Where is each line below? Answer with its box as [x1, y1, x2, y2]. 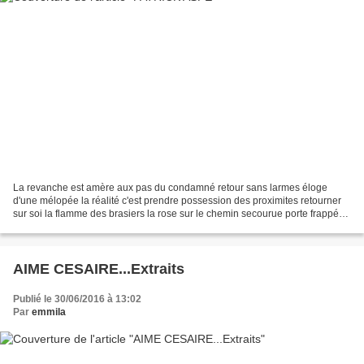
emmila [32, 305, 66, 318]
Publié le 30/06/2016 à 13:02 [13, 292, 141, 305]
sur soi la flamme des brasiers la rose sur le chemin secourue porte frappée [13, 207, 344, 219]
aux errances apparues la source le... [13, 220, 176, 232]
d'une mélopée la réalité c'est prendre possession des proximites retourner [13, 194, 341, 206]
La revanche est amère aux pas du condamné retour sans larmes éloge [13, 181, 327, 193]
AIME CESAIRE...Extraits [13, 260, 184, 277]
